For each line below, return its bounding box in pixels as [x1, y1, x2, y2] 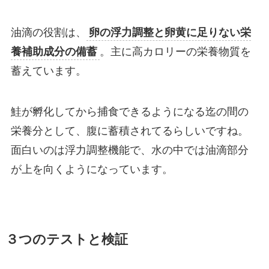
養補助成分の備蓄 [10, 46, 97, 58]
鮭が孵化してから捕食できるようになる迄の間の [10, 106, 249, 118]
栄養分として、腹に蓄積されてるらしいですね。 [10, 125, 249, 138]
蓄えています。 [10, 65, 86, 77]
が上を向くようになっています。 [10, 163, 173, 176]
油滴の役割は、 [10, 26, 86, 39]
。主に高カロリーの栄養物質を [99, 46, 251, 58]
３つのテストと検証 [5, 232, 128, 247]
